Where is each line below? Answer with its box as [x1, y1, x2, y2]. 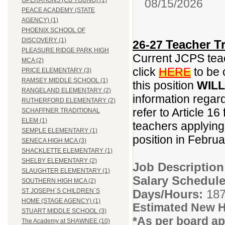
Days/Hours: [133, 187, 206, 201]
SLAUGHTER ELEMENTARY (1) [22, 167, 110, 175]
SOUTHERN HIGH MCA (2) [22, 177, 96, 185]
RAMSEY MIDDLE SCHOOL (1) [22, 77, 108, 84]
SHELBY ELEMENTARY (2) [22, 157, 97, 165]
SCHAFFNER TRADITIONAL [22, 107, 100, 115]
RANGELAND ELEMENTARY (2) [22, 87, 111, 94]
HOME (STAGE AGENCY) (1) [22, 197, 100, 205]
